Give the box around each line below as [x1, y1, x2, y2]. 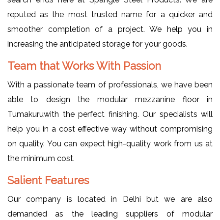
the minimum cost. [7, 154, 77, 164]
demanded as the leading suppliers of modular [7, 209, 213, 219]
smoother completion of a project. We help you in [7, 25, 213, 34]
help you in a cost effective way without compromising [7, 124, 213, 134]
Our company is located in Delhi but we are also [7, 194, 213, 204]
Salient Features [7, 174, 89, 187]
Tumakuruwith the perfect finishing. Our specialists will [7, 110, 213, 119]
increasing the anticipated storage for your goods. [7, 39, 188, 49]
